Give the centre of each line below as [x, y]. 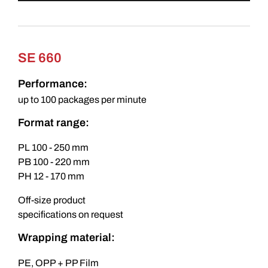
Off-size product [52, 200]
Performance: [53, 84]
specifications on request [71, 215]
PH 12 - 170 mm [51, 176]
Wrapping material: [66, 238]
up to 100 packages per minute [82, 99]
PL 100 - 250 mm [53, 148]
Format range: [54, 122]
